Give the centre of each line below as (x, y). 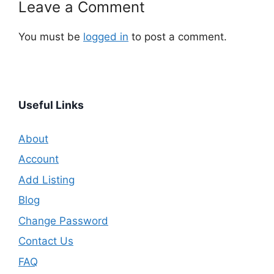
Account (39, 159)
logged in (106, 37)
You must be (51, 37)
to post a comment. (178, 37)
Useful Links (51, 105)
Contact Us (46, 241)
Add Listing (46, 180)
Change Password (63, 220)
